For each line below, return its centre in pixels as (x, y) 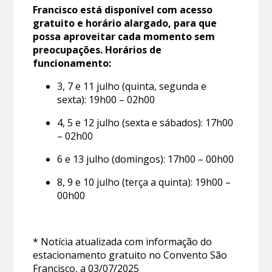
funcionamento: (72, 63)
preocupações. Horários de (97, 50)
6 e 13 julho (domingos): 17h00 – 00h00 (146, 159)
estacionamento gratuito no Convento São (130, 255)
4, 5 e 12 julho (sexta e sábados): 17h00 (145, 123)
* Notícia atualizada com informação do (123, 242)
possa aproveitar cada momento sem (124, 37)
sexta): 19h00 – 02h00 (106, 100)
